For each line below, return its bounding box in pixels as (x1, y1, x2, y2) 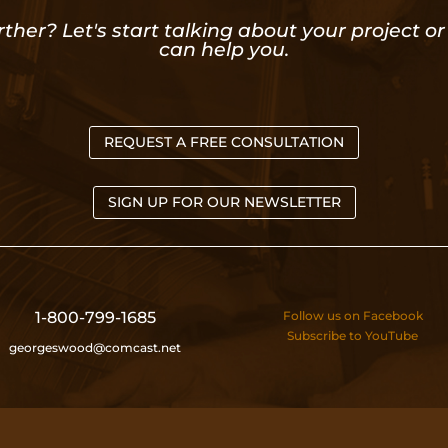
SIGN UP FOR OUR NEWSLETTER (107, 193, 341, 212)
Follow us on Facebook (282, 308, 423, 324)
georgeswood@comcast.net (9, 340, 182, 356)
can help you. (159, 37, 289, 61)
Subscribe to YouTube (287, 328, 419, 344)
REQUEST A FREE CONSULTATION (104, 132, 344, 151)
